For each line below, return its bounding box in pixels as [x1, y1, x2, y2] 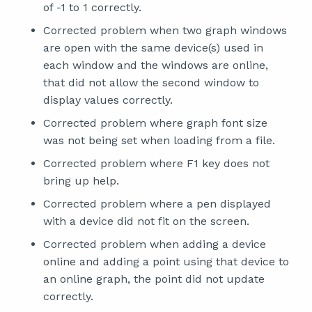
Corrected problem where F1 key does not [43, 157, 270, 170]
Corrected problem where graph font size [43, 116, 267, 130]
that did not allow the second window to [43, 76, 259, 89]
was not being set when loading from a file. [43, 134, 275, 147]
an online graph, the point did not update [43, 272, 265, 286]
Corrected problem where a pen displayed [43, 197, 271, 210]
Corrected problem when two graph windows [43, 24, 287, 37]
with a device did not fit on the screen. [43, 214, 249, 228]
